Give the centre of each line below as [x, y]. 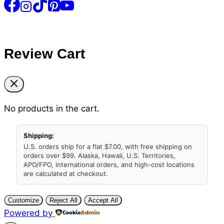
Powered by [28, 213]
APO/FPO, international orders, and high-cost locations [109, 164]
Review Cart [44, 53]
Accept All [103, 200]
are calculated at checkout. [66, 173]
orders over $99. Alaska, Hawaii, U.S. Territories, [99, 155]
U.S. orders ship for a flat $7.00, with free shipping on [108, 146]
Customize [23, 200]
